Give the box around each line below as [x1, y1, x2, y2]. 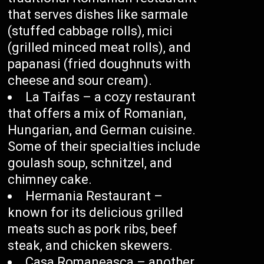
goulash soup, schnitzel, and [8, 156, 173, 171]
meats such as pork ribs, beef [8, 222, 178, 237]
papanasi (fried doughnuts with [8, 57, 191, 72]
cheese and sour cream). [8, 73, 153, 88]
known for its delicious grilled [8, 205, 184, 220]
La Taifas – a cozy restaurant [25, 90, 196, 105]
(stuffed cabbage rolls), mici [8, 24, 173, 39]
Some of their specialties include [8, 139, 201, 154]
